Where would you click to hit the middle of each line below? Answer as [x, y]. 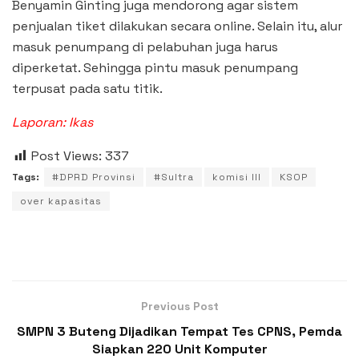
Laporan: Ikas [52, 122]
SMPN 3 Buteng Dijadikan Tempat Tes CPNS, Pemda [179, 331]
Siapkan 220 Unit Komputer [179, 349]
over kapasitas [61, 201]
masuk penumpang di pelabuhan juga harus [145, 46]
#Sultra [174, 177]
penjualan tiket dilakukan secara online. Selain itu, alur [177, 26]
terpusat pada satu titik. [87, 88]
